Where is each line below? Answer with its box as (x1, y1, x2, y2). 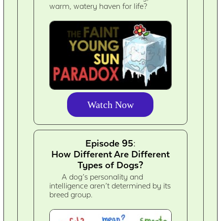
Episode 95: (85, 137, 136, 148)
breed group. (49, 190, 93, 199)
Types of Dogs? (77, 159, 144, 170)
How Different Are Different (51, 148, 170, 159)
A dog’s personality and (62, 172, 144, 182)
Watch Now (87, 99, 134, 110)
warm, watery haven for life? (49, 2, 147, 11)
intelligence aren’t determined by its (49, 181, 171, 190)
